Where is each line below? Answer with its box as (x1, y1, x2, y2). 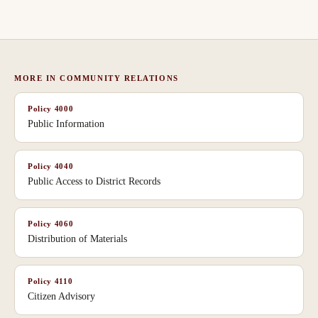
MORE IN (14, 73, 60, 82)
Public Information (28, 118, 104, 129)
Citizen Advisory (28, 290, 95, 302)
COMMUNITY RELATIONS (60, 73, 179, 82)
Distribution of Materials (28, 233, 127, 244)
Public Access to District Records (28, 175, 160, 187)
